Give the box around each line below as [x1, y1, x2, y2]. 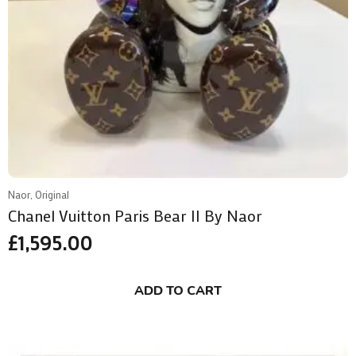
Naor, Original [8, 188, 69, 202]
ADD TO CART [134, 282, 222, 300]
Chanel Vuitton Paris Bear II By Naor [8, 205, 262, 226]
